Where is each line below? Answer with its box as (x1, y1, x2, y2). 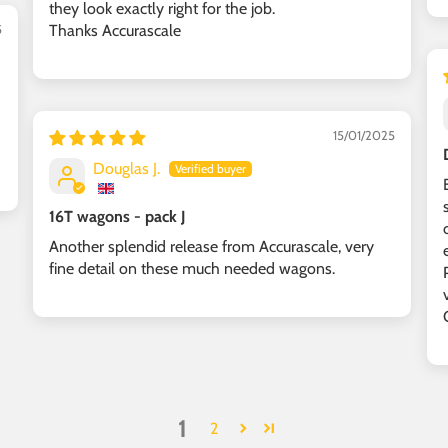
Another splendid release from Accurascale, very (49, 236, 374, 256)
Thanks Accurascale (49, 20, 181, 40)
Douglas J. (93, 158, 160, 178)
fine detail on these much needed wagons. (49, 258, 335, 278)
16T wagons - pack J (49, 206, 186, 226)
